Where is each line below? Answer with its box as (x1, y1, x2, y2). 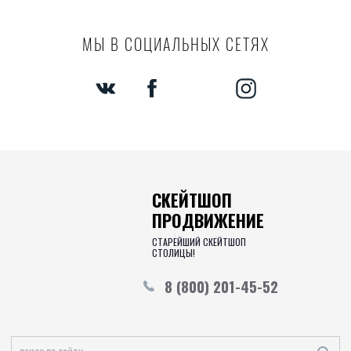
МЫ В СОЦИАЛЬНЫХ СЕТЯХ (81, 38, 270, 54)
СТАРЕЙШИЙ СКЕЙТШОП (152, 234, 246, 248)
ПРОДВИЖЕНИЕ (152, 207, 264, 233)
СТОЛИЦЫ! (152, 245, 195, 259)
